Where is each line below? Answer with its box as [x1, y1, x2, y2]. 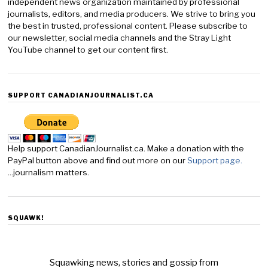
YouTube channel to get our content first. [8, 45, 169, 54]
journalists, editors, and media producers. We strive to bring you [8, 9, 256, 19]
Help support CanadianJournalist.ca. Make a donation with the [8, 144, 245, 153]
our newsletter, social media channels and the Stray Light [8, 33, 232, 42]
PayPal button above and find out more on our [8, 156, 188, 165]
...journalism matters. [8, 167, 90, 177]
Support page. [187, 156, 245, 165]
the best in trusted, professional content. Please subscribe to [8, 21, 248, 31]
